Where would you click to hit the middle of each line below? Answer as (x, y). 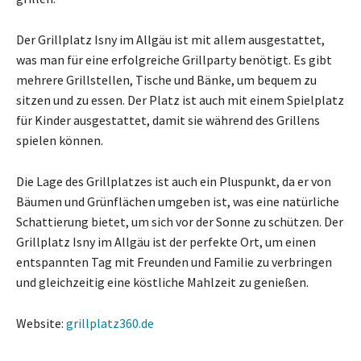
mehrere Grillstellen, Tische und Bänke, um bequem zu (166, 79)
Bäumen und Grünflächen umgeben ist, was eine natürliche (178, 201)
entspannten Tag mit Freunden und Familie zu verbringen (174, 261)
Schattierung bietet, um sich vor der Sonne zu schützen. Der (180, 221)
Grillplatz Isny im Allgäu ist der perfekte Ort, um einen (166, 241)
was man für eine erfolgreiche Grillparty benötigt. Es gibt (174, 59)
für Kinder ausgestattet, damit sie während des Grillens (168, 120)
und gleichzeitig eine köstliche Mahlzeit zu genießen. (162, 282)
